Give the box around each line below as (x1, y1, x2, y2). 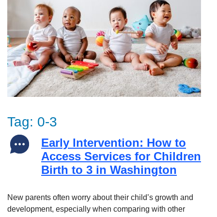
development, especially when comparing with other (7, 205, 185, 213)
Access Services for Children (41, 150, 201, 163)
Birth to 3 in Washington (41, 163, 177, 176)
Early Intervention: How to (41, 136, 186, 149)
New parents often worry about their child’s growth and (7, 193, 193, 201)
